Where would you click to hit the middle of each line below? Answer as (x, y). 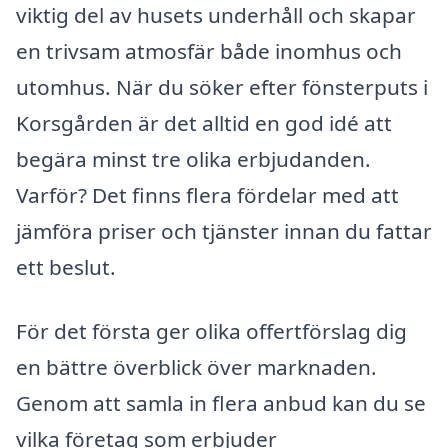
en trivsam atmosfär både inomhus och (209, 51)
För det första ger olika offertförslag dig (211, 330)
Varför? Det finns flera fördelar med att (207, 195)
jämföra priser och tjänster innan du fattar (224, 231)
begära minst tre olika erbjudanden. (193, 159)
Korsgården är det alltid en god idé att (204, 123)
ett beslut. (66, 267)
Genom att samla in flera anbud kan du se (221, 402)
